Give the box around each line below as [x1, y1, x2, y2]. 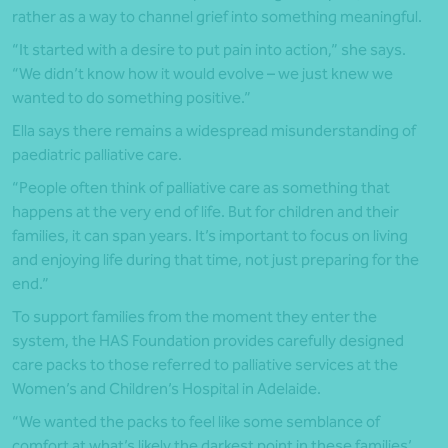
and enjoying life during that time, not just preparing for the [12, 250, 419, 270]
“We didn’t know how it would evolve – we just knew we [12, 64, 393, 84]
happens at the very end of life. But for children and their [12, 202, 399, 222]
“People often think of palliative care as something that [12, 178, 390, 198]
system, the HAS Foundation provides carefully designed [12, 331, 404, 351]
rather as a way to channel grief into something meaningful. [12, 7, 422, 27]
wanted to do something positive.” [12, 88, 251, 108]
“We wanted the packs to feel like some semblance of [12, 412, 380, 432]
